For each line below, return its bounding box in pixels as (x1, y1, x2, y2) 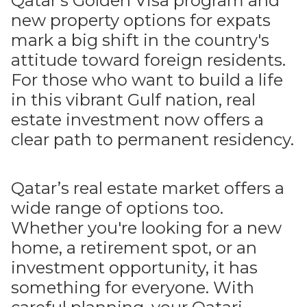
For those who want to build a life (11, 70, 283, 90)
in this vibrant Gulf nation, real (11, 90, 256, 110)
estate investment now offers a (11, 110, 264, 130)
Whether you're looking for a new (11, 218, 282, 238)
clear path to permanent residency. (11, 130, 294, 149)
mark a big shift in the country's (11, 30, 269, 50)
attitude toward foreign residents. (11, 50, 286, 70)
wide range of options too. (11, 198, 223, 218)
